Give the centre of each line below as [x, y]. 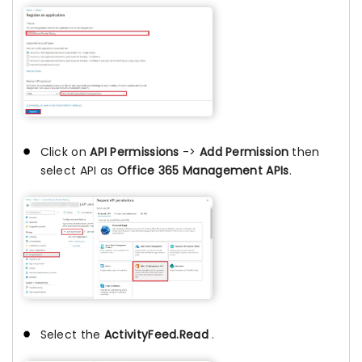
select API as [78, 171]
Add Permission [244, 152]
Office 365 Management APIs [203, 171]
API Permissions [135, 152]
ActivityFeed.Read [156, 334]
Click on [65, 152]
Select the [72, 334]
